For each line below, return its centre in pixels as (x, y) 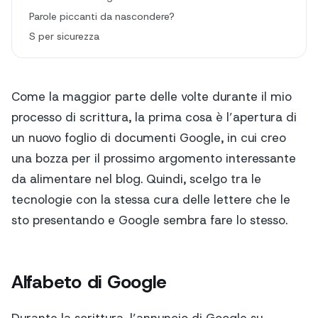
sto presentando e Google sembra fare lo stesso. (149, 220)
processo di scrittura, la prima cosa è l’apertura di (154, 117)
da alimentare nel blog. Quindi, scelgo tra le (136, 179)
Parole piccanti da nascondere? (102, 17)
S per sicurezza (64, 37)
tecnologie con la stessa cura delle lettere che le (151, 200)
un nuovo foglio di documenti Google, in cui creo (149, 138)
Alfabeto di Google (89, 281)
